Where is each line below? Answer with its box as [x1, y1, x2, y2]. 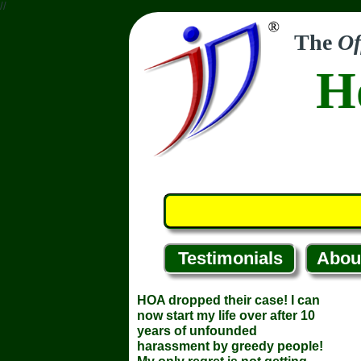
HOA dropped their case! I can [137, 293, 320, 308]
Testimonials [178, 248, 283, 269]
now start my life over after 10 [137, 309, 315, 323]
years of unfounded [137, 324, 257, 338]
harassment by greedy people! [137, 339, 323, 354]
